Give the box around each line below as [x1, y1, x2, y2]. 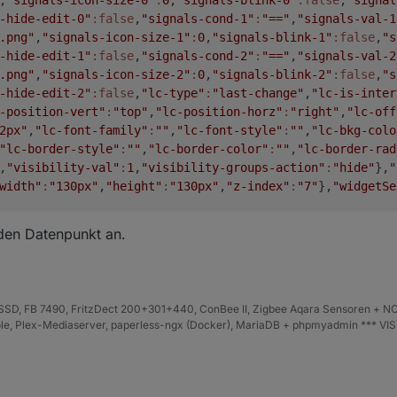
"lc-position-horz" [155, 104, 283, 119]
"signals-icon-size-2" [42, 66, 191, 82]
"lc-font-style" [176, 122, 283, 137]
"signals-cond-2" [141, 48, 254, 63]
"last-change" [212, 85, 304, 100]
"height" [105, 178, 162, 193]
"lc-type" [141, 85, 205, 100]
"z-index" [226, 178, 290, 193]
